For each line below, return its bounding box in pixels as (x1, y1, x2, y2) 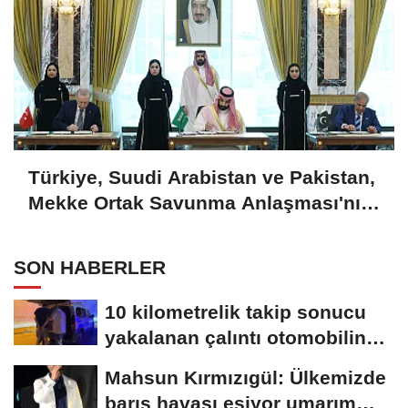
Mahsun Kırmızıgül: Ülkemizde (105, 367, 386, 389)
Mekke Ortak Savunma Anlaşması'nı (28, 192, 361, 214)
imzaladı (28, 218, 106, 240)
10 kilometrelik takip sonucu (105, 301, 366, 323)
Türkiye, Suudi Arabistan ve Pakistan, (28, 167, 375, 189)
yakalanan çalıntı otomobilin (105, 327, 366, 349)
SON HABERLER (14, 257, 166, 279)
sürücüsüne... (105, 352, 231, 374)
